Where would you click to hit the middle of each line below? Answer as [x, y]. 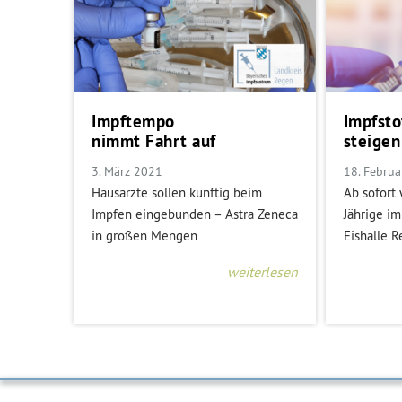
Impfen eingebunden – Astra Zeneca [195, 214]
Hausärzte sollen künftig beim [177, 192]
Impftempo [133, 121]
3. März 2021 [127, 171]
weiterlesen [262, 271]
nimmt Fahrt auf [154, 141]
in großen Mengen [144, 235]
